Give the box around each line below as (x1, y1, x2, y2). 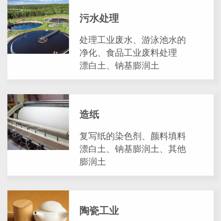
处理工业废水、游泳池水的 (79, 35, 186, 45)
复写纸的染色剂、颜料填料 (79, 131, 186, 142)
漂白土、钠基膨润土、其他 (79, 144, 186, 154)
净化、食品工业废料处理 (79, 48, 178, 58)
